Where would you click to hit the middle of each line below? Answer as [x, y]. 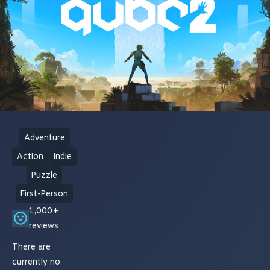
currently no [36, 262]
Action [30, 156]
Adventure [44, 138]
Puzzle [45, 175]
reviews [44, 226]
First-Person [45, 194]
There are [31, 247]
